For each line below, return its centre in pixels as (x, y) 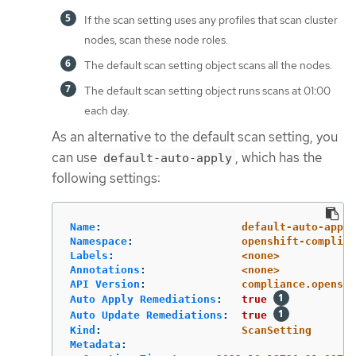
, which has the (279, 158)
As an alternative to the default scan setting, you (195, 137)
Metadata (95, 344)
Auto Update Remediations (146, 315)
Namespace (99, 241)
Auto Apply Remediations (143, 299)
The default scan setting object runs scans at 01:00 (207, 91)
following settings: (106, 178)
